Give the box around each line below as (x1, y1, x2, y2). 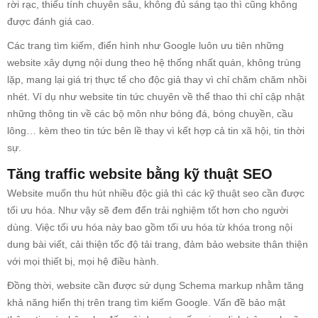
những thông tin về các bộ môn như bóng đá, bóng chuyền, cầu (7, 108, 293, 120)
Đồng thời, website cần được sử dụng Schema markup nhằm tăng (7, 280, 304, 292)
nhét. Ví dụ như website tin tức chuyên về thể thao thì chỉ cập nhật (7, 91, 305, 103)
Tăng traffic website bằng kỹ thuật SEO (7, 166, 277, 182)
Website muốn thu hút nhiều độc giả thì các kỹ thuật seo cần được (7, 187, 305, 199)
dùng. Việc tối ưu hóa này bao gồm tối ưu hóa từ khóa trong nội (7, 221, 292, 234)
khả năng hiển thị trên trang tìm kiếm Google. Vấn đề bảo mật (7, 297, 285, 309)
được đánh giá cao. (7, 16, 97, 28)
